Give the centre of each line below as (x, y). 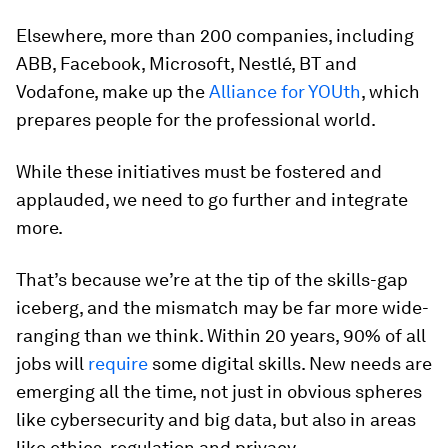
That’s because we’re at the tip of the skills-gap (212, 279)
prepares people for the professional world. (196, 119)
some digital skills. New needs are (290, 363)
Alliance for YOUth (285, 91)
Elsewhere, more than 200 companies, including (215, 35)
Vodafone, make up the (112, 91)
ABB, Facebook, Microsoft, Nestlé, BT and (186, 63)
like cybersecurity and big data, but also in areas (216, 419)
